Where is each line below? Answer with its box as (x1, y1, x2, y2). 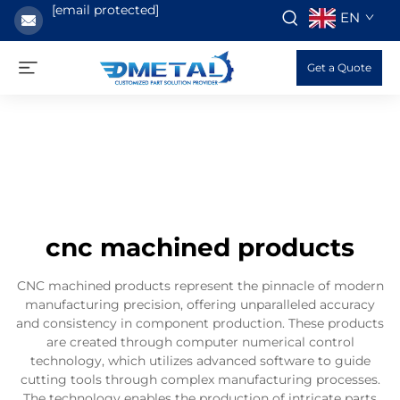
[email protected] (52, 2, 159, 18)
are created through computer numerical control (46, 334, 354, 350)
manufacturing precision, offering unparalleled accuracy (25, 296, 375, 312)
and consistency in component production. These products (16, 315, 384, 331)
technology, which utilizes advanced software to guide (29, 353, 371, 369)
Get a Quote (307, 61, 371, 74)
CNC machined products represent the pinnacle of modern (16, 278, 384, 294)
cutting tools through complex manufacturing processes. (20, 371, 380, 387)
